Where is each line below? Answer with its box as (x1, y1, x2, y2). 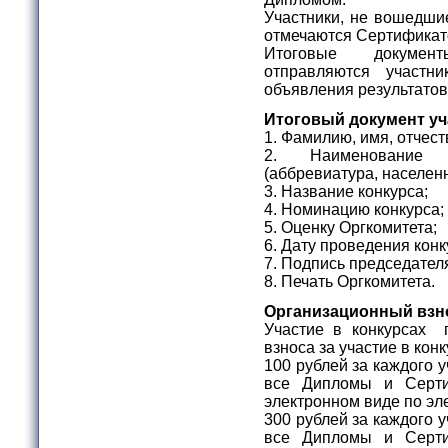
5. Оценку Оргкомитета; (264, 218, 441, 236)
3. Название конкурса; (264, 182, 432, 200)
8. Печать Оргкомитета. (264, 272, 439, 290)
